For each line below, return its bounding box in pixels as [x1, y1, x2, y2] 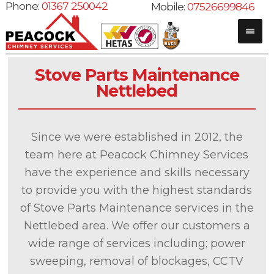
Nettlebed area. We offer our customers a [23, 219, 250, 232]
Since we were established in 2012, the [31, 130, 243, 144]
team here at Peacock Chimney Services [25, 148, 249, 161]
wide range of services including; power [28, 237, 246, 250]
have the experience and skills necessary [24, 166, 250, 179]
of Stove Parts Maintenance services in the [20, 201, 254, 215]
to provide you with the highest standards [21, 183, 253, 197]
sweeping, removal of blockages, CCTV [30, 254, 244, 268]
